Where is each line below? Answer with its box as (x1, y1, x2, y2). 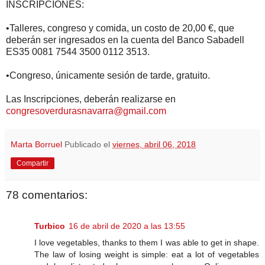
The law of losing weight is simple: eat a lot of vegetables (34, 249, 259, 259)
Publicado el (64, 140, 112, 150)
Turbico (34, 221, 65, 231)
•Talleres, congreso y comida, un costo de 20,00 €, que (6, 23, 234, 34)
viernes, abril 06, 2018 (112, 140, 196, 150)
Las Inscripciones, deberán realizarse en (6, 94, 176, 105)
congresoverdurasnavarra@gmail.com (6, 106, 166, 117)
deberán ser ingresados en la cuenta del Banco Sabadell (6, 35, 244, 46)
